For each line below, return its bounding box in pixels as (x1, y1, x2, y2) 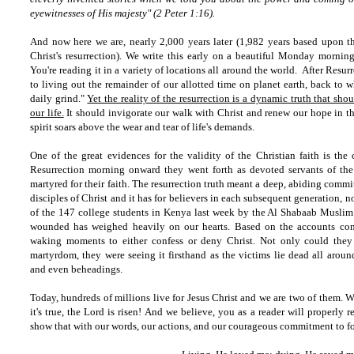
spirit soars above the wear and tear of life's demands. (30, 121, 254, 133)
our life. (30, 107, 64, 119)
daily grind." (30, 92, 88, 104)
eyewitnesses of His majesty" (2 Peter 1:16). (30, 7, 215, 19)
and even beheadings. (30, 263, 122, 275)
